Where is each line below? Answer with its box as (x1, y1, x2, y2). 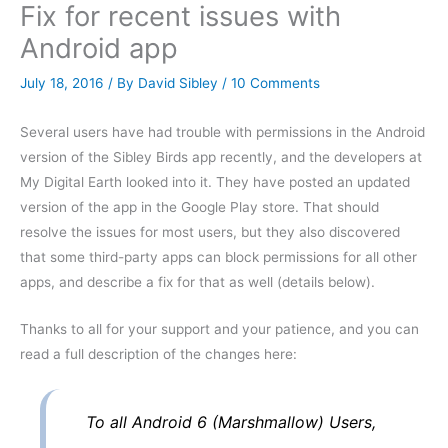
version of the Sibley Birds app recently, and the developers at (20, 149, 422, 166)
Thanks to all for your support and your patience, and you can (20, 321, 419, 338)
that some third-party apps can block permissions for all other (20, 249, 417, 266)
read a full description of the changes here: (20, 346, 297, 363)
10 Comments (231, 75, 320, 92)
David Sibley (138, 75, 222, 92)
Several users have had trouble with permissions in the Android (20, 124, 425, 141)
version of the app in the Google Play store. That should (20, 199, 379, 216)
